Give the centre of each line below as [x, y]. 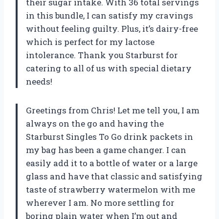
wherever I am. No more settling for [100, 203]
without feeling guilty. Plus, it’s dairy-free [112, 29]
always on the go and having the [95, 124]
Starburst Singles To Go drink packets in [109, 137]
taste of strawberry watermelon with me [110, 190]
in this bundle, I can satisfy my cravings [109, 16]
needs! [39, 82]
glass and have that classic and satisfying [114, 176]
